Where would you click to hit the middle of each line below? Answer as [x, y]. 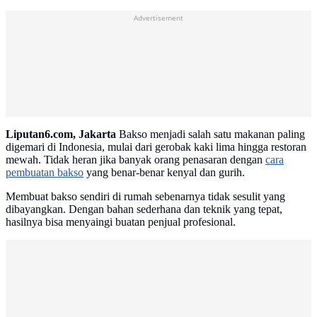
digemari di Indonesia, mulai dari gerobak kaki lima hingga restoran [156, 147]
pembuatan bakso [45, 173]
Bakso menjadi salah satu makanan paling [211, 134]
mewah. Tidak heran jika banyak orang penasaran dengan [136, 160]
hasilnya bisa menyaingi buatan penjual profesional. [121, 222]
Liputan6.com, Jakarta [61, 134]
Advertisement [158, 58]
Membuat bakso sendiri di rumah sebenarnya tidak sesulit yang [145, 197]
